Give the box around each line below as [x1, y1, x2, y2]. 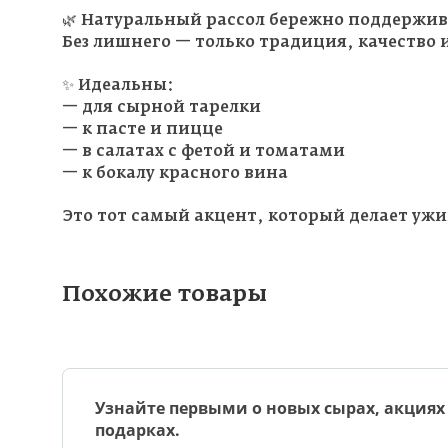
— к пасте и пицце [62, 121, 223, 137]
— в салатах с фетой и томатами [62, 143, 345, 159]
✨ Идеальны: [62, 77, 174, 93]
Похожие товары [62, 283, 267, 306]
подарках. [95, 418, 180, 441]
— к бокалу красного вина [62, 165, 288, 181]
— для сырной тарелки [62, 99, 261, 115]
